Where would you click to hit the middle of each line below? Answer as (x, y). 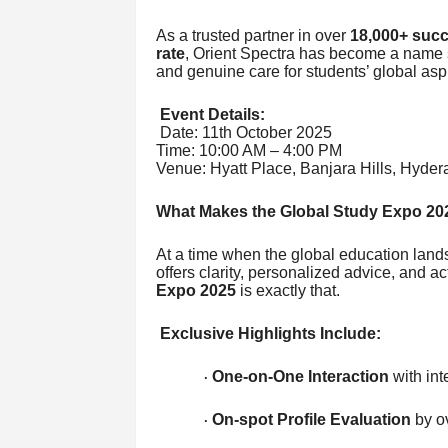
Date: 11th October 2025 (243, 132)
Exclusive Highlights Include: (268, 333)
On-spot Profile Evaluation (311, 419)
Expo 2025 (195, 290)
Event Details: (212, 114)
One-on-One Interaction (300, 376)
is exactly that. (287, 290)
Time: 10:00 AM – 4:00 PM (248, 150)
